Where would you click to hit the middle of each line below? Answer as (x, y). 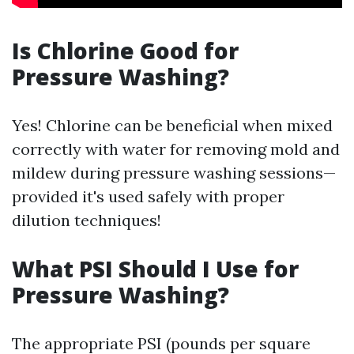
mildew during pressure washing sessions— (174, 173)
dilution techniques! (87, 220)
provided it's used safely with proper (148, 196)
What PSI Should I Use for (155, 269)
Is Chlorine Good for (125, 51)
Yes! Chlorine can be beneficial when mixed (172, 125)
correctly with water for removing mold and (176, 149)
